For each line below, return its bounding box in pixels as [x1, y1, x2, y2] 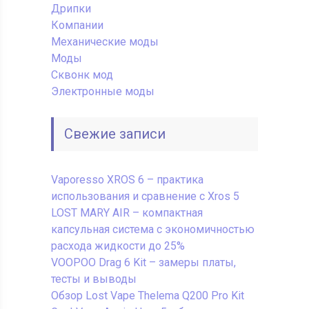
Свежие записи [63, 126, 166, 143]
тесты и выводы [50, 272, 137, 286]
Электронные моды [50, 85, 154, 99]
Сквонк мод [50, 68, 113, 82]
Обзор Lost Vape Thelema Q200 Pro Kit [50, 289, 244, 303]
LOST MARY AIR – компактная [50, 206, 203, 220]
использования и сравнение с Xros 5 [50, 190, 239, 203]
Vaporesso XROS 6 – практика [50, 173, 203, 187]
